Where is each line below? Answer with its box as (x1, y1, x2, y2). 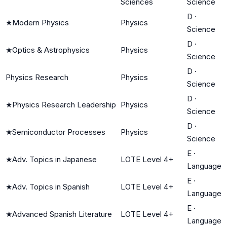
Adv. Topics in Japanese (12, 154, 97, 164)
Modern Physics (12, 17, 69, 27)
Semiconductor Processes (12, 127, 105, 137)
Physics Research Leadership (12, 99, 116, 109)
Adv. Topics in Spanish (12, 181, 90, 192)
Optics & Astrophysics (12, 45, 90, 55)
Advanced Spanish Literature (12, 209, 112, 219)
